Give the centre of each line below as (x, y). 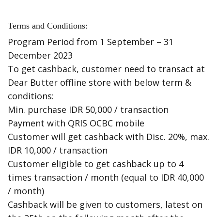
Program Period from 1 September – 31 (91, 42)
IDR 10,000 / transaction (58, 150)
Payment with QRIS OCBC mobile (76, 123)
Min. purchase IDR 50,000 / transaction (88, 109)
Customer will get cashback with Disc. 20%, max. (108, 137)
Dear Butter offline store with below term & (100, 82)
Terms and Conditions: (48, 26)
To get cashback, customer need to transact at (106, 69)
